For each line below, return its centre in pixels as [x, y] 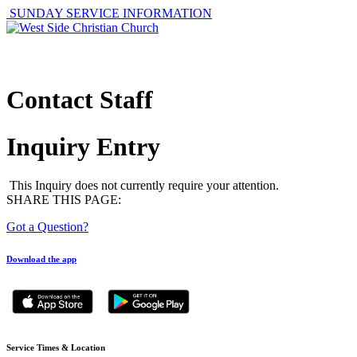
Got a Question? [47, 227]
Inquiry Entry [83, 146]
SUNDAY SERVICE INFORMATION [109, 13]
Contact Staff [80, 100]
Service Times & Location [56, 348]
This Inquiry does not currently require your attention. [144, 186]
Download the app [41, 259]
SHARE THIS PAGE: [64, 200]
